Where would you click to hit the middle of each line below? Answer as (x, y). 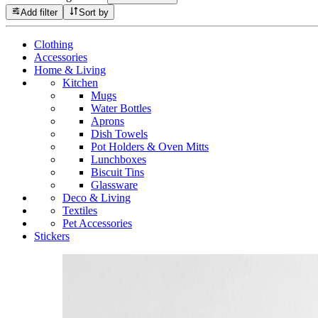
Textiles (80, 210)
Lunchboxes (119, 159)
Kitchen (80, 82)
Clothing (54, 44)
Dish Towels (119, 133)
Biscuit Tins (117, 172)
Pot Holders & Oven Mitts (150, 146)
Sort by (93, 12)
